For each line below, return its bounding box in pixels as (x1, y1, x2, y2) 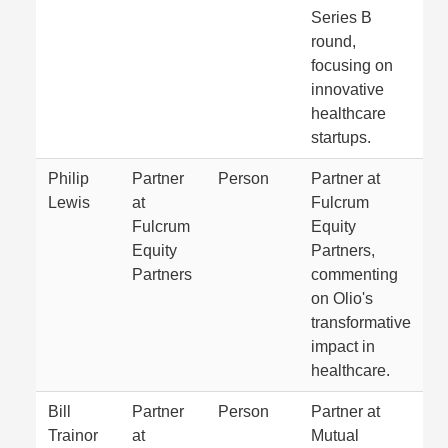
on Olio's (311, 290, 373, 307)
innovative (311, 81, 384, 98)
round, (311, 33, 356, 50)
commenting (311, 266, 398, 283)
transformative (311, 314, 411, 331)
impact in (311, 338, 375, 355)
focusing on (311, 57, 393, 74)
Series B (311, 9, 372, 26)
